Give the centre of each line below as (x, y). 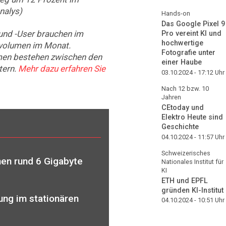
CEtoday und (183, 107)
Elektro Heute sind (192, 117)
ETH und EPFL (185, 181)
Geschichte (180, 127)
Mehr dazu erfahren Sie (62, 68)
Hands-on (176, 14)
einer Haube (182, 63)
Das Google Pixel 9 (193, 24)
